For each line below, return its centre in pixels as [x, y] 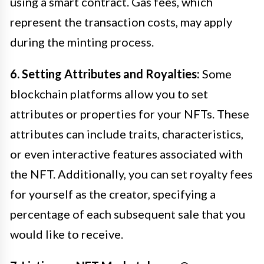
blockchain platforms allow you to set [109, 93]
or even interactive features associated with [126, 154]
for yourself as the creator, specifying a [113, 194]
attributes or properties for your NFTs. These [130, 113]
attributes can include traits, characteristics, [127, 133]
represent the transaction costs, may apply [121, 22]
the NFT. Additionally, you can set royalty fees [131, 174]
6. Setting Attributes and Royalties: [105, 73]
